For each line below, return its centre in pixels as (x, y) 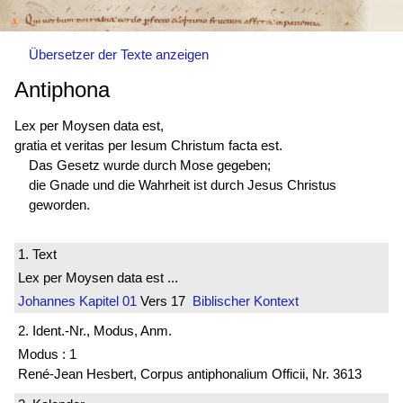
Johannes (47, 300)
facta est (254, 145)
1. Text (37, 254)
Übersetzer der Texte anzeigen (119, 55)
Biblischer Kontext (246, 300)
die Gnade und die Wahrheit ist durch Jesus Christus (183, 184)
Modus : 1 (47, 354)
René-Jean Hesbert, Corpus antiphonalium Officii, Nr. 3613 (190, 374)
